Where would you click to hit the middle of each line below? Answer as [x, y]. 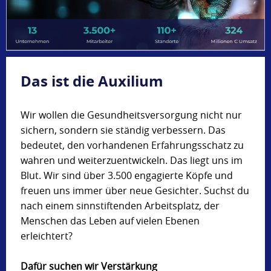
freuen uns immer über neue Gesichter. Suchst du [135, 190]
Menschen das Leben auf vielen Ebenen [110, 220]
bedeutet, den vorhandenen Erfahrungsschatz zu [132, 145]
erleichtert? [47, 236]
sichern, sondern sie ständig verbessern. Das [123, 130]
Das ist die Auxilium [92, 81]
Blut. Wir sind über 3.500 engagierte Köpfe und [127, 175]
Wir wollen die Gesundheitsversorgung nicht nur [131, 115]
